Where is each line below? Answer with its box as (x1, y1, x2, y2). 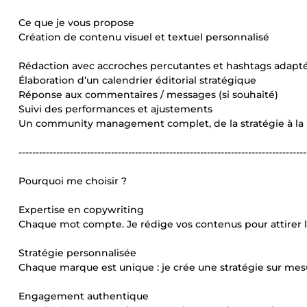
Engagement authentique (19, 290, 149, 302)
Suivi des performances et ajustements (19, 103, 212, 115)
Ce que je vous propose (19, 16, 134, 29)
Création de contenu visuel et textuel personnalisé (19, 31, 269, 43)
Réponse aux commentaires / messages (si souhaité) (19, 88, 278, 101)
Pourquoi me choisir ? (19, 175, 127, 187)
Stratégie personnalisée (19, 247, 136, 259)
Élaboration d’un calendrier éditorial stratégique (19, 74, 256, 86)
